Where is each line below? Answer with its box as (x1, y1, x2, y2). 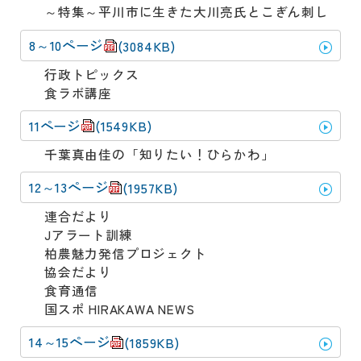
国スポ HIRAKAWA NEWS (44, 300, 195, 318)
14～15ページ (29, 332, 110, 351)
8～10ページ (29, 35, 103, 55)
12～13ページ (29, 177, 109, 197)
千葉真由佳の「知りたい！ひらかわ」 (44, 145, 275, 164)
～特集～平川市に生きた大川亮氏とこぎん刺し (44, 2, 329, 21)
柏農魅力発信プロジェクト (44, 244, 207, 263)
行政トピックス (44, 65, 139, 84)
